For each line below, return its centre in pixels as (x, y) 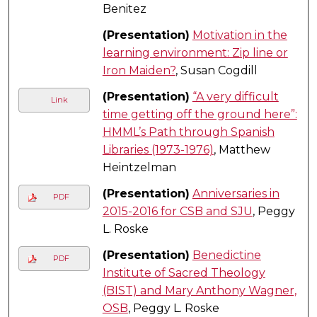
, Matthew (242, 149)
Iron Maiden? (139, 70)
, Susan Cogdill (216, 70)
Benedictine (226, 255)
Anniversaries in (236, 193)
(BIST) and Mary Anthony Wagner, (199, 290)
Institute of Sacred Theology (184, 272)
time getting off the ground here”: (200, 114)
